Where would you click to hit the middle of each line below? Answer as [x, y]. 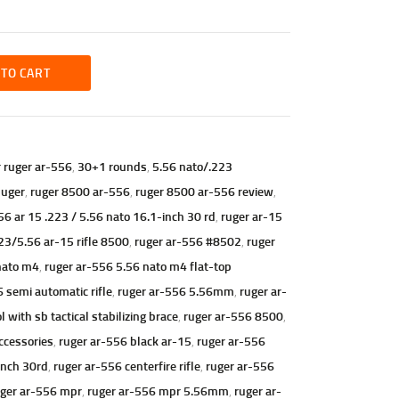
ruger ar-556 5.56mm [175, 290]
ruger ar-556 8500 [233, 315]
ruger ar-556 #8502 [187, 240]
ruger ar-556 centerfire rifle [126, 365]
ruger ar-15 [251, 216]
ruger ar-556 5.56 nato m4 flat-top [138, 265]
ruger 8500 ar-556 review [204, 191]
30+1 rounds [112, 166]
